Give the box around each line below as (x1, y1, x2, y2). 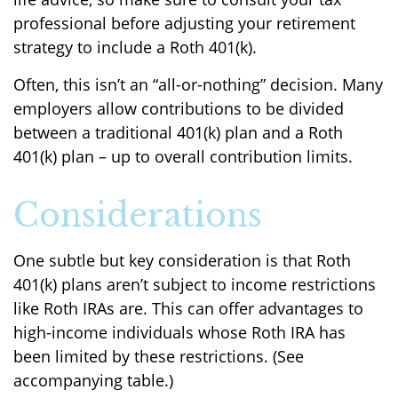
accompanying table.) (13, 370, 173, 391)
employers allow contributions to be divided (13, 98, 344, 119)
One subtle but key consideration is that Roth (13, 250, 351, 271)
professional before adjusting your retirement (13, 12, 355, 34)
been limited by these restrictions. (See (13, 346, 304, 367)
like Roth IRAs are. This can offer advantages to (13, 298, 363, 319)
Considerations (13, 195, 262, 235)
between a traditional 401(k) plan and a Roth (13, 122, 343, 143)
